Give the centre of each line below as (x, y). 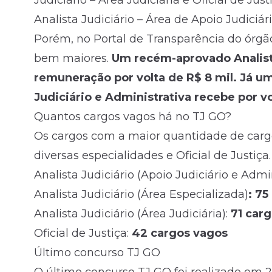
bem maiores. (73, 58)
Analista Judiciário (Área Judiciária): (132, 214)
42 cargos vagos (180, 233)
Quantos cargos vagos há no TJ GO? (133, 117)
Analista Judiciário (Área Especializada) (141, 194)
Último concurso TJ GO (97, 253)
